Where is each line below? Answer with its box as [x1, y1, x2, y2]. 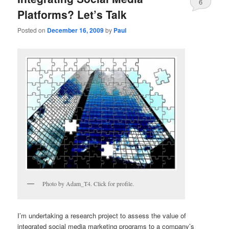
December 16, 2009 [47, 26, 104, 35]
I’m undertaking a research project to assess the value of [17, 210, 187, 220]
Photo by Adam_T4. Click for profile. [42, 179, 134, 188]
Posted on [17, 26, 48, 35]
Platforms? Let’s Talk [17, 6, 127, 22]
